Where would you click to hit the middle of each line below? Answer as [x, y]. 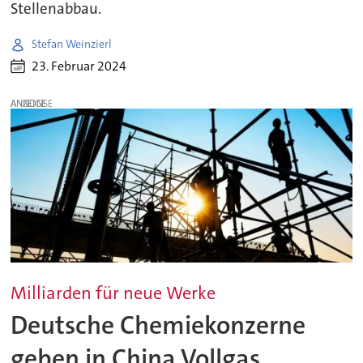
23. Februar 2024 [79, 66]
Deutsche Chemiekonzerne [158, 326]
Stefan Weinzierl [72, 44]
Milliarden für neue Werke [113, 293]
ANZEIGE [29, 104]
